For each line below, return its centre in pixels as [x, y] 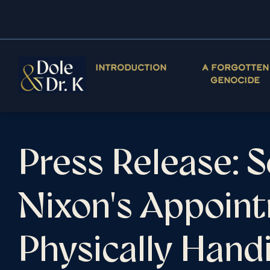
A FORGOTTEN [235, 67]
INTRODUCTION [130, 67]
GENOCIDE [235, 80]
